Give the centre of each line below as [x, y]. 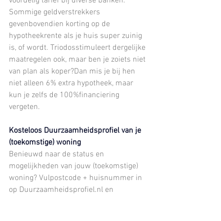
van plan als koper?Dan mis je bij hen [73, 71]
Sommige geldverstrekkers [55, 12]
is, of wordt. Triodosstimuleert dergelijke [78, 48]
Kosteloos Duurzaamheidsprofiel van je [76, 130]
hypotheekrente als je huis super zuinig [76, 36]
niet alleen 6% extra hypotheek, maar [72, 83]
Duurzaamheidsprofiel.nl [61, 190]
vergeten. [24, 107]
